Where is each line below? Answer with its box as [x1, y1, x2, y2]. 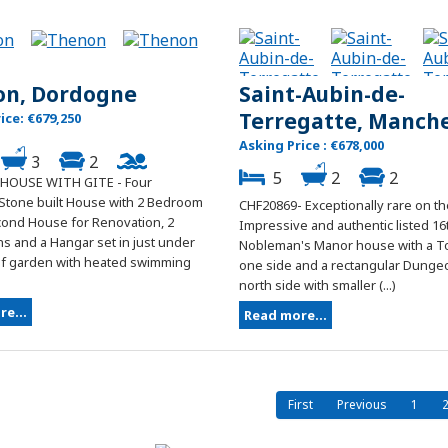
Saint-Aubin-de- [239, 80, 405, 109]
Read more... [244, 306, 327, 325]
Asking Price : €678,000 [239, 136, 384, 155]
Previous [337, 396, 387, 414]
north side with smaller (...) [239, 276, 396, 295]
